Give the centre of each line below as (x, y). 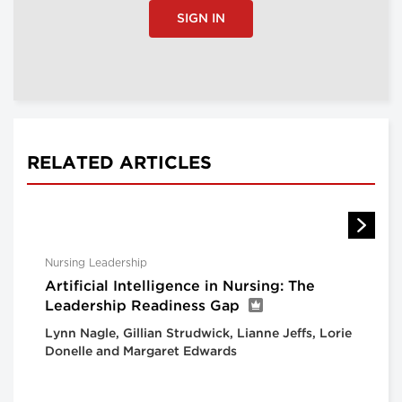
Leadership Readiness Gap (142, 306)
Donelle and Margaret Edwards (141, 351)
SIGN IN (201, 18)
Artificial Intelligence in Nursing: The (180, 286)
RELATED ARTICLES (119, 163)
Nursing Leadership (96, 262)
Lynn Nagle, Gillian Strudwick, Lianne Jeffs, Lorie (198, 333)
